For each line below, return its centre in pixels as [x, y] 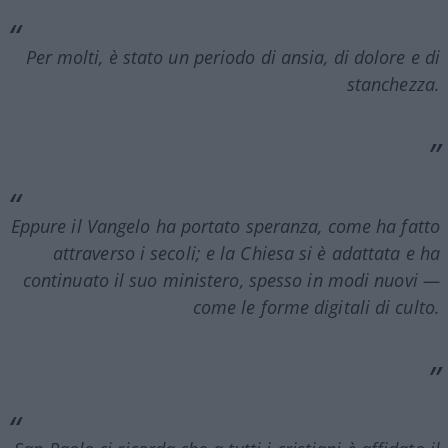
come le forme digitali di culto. [316, 306]
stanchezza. [393, 83]
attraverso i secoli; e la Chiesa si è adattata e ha [246, 252]
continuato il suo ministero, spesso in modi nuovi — [231, 279]
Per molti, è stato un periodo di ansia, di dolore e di [232, 56]
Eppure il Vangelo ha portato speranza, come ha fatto [225, 225]
